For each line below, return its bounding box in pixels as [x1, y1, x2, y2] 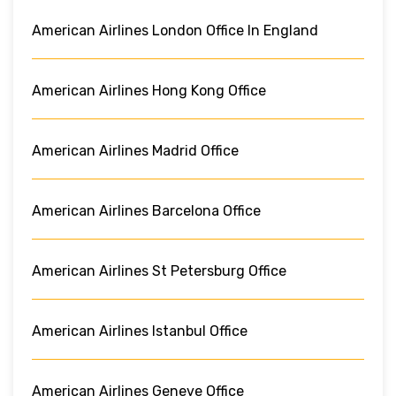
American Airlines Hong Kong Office [32, 81, 266, 99]
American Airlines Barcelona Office [32, 202, 261, 219]
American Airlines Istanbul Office [32, 322, 247, 339]
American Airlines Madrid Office [32, 141, 239, 159]
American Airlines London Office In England [32, 21, 318, 39]
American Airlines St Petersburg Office [32, 262, 286, 279]
